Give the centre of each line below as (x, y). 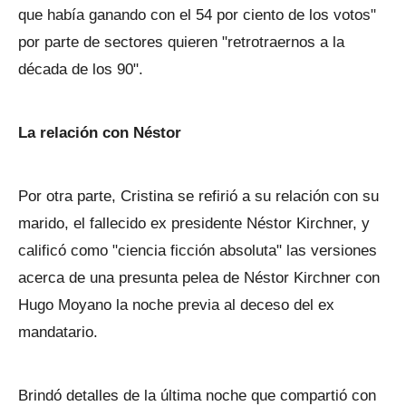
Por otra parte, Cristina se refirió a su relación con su (198, 196)
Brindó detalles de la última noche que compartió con (197, 396)
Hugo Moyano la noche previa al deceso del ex (176, 305)
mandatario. (58, 332)
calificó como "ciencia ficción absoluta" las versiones (198, 251)
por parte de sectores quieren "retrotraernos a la (181, 42)
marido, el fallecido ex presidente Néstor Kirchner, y (194, 223)
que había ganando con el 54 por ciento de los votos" (197, 15)
